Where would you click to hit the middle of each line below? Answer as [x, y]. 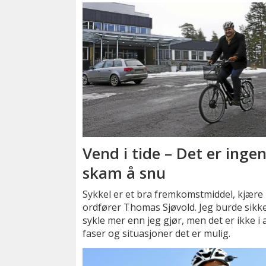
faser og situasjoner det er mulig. [157, 233]
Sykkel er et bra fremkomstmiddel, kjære [173, 194]
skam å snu [124, 173]
